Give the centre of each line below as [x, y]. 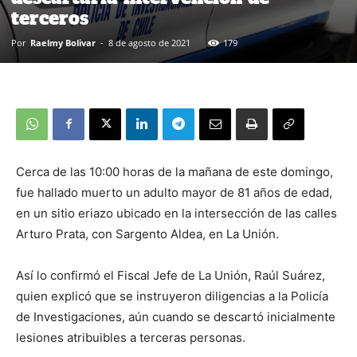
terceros [50, 18]
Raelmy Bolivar [63, 42]
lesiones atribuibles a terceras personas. [131, 337]
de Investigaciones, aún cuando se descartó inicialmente [176, 316]
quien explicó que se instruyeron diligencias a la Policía [172, 296]
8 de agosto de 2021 [149, 42]
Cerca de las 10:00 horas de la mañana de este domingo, [175, 171]
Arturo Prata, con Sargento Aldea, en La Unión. [147, 233]
